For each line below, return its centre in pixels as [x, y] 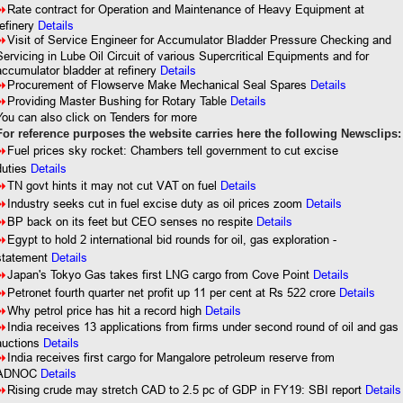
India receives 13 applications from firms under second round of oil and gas [203, 327]
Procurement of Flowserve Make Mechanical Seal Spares [157, 85]
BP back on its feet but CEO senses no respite [132, 221]
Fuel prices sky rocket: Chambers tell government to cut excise [173, 150]
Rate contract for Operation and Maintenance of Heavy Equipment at [186, 9]
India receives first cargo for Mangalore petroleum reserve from [171, 357]
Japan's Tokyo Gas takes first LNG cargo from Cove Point [161, 274]
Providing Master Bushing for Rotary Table [117, 101]
